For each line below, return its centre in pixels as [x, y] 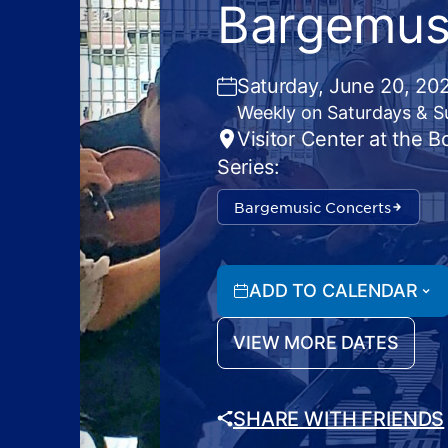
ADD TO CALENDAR [333, 290]
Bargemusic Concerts [312, 207]
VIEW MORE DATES [316, 342]
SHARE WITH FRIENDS [339, 419]
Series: [248, 167]
